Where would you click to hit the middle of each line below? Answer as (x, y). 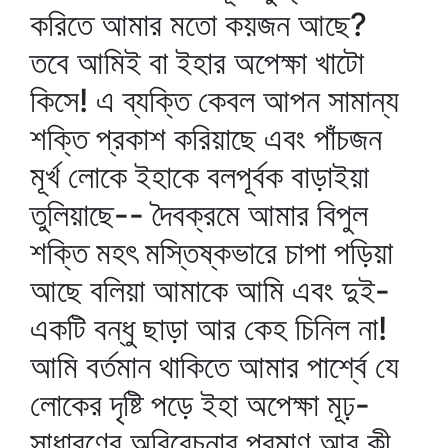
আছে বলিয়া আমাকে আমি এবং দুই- (210, 290)
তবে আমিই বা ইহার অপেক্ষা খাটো (197, 62)
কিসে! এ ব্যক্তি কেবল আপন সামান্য (214, 100)
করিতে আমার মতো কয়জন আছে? (198, 24)
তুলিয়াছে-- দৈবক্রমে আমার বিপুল (199, 214)
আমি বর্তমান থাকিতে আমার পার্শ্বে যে (214, 366)
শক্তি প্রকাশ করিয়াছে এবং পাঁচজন (206, 138)
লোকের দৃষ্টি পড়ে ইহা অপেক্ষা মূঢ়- (200, 404)
